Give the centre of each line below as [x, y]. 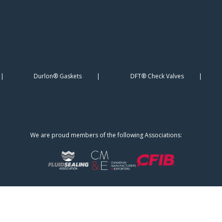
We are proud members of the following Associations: [106, 135]
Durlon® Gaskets [58, 76]
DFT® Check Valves [157, 76]
